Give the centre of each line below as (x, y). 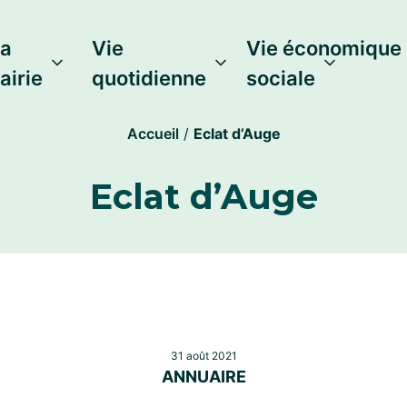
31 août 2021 (203, 356)
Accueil (153, 134)
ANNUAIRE (203, 377)
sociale (281, 78)
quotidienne (149, 78)
